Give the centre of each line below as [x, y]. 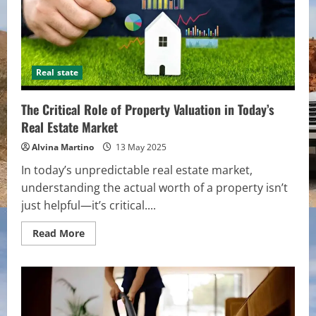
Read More [59, 233]
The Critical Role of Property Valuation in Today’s [148, 110]
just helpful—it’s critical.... [89, 206]
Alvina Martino [63, 147]
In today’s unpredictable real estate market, [137, 170]
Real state [57, 73]
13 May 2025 [140, 147]
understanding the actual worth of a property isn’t [154, 188]
